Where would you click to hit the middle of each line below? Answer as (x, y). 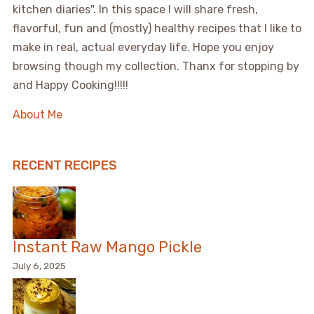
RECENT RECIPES (64, 165)
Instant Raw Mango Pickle (107, 247)
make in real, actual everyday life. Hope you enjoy (143, 47)
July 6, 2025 (39, 266)
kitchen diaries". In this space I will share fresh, (135, 9)
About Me (37, 114)
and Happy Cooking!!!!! (70, 85)
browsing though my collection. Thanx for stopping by (156, 66)
